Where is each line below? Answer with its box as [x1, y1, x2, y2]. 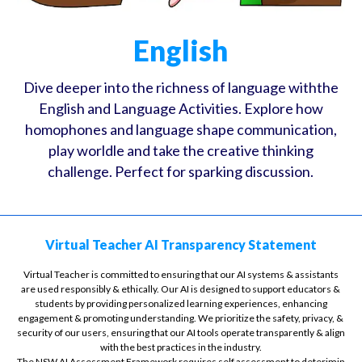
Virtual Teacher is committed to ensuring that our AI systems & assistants [23, 267, 339, 280]
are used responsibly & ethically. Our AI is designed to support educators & [21, 282, 341, 295]
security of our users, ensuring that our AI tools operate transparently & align [16, 326, 345, 339]
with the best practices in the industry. [99, 340, 262, 353]
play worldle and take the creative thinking [48, 141, 314, 160]
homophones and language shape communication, [24, 120, 337, 139]
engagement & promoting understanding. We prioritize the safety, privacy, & [18, 311, 344, 324]
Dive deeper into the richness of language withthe [23, 78, 339, 97]
